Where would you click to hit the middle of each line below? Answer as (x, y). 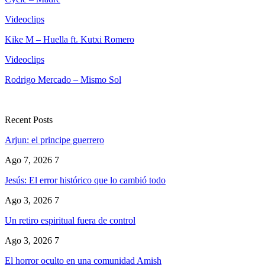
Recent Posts (29, 119)
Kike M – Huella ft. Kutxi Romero (70, 39)
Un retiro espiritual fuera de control (70, 220)
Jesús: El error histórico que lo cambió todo (85, 180)
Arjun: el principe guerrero (54, 140)
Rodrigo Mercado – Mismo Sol (63, 79)
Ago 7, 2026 (28, 160)
